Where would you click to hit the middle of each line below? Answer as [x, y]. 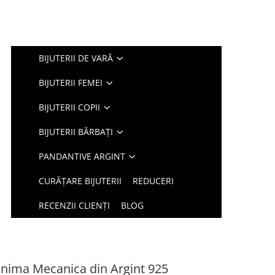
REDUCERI [153, 181]
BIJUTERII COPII [70, 107]
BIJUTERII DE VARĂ [76, 58]
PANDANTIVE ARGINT [82, 156]
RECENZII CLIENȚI [75, 205]
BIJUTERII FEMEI [71, 83]
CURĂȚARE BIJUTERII [80, 181]
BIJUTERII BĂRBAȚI [76, 132]
